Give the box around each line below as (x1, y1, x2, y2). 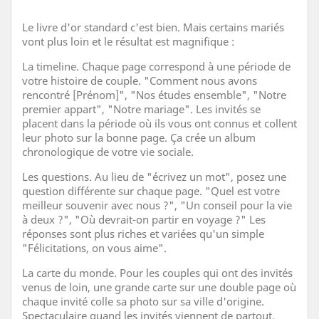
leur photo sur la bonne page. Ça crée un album (22, 130, 256, 145)
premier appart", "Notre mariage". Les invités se (22, 101, 261, 116)
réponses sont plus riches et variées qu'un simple (22, 226, 264, 241)
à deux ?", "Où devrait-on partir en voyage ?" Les (22, 211, 266, 226)
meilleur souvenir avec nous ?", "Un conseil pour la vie (22, 197, 292, 212)
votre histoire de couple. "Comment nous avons (22, 73, 257, 88)
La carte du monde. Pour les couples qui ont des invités (22, 265, 293, 280)
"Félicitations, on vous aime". (22, 240, 167, 255)
